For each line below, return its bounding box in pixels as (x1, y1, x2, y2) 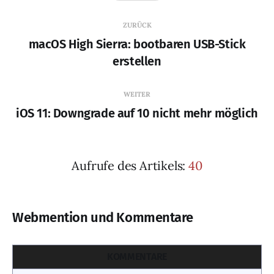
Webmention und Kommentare (12, 209, 193, 226)
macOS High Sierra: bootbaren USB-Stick (28, 36, 246, 51)
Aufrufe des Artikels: (72, 157, 188, 173)
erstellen (113, 53, 161, 68)
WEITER (124, 89, 150, 98)
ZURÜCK (122, 20, 152, 29)
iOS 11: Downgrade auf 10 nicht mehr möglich (16, 105, 258, 120)
